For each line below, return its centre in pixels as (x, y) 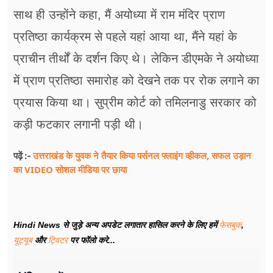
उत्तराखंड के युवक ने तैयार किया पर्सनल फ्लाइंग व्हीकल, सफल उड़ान (142, 156)
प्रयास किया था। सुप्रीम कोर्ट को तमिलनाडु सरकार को (135, 103)
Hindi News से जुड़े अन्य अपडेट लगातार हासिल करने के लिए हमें (116, 225)
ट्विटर (58, 240)
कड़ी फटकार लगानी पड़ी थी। (78, 125)
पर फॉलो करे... (91, 240)
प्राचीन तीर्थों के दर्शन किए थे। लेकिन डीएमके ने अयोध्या (136, 59)
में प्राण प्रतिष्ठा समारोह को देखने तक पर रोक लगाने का (136, 81)
